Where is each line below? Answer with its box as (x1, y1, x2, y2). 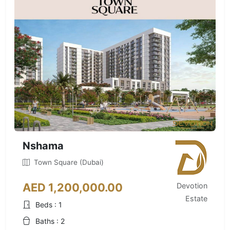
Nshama (23, 140, 64, 152)
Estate (185, 194, 207, 203)
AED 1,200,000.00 (23, 181, 123, 194)
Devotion (177, 181, 207, 190)
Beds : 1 (35, 200, 62, 209)
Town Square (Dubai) (32, 158, 104, 166)
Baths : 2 (35, 217, 65, 225)
